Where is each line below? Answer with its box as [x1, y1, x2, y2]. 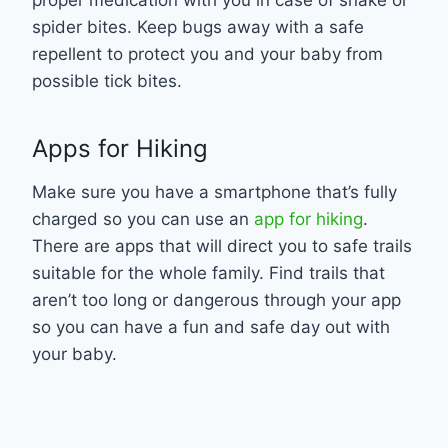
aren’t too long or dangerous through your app [32, 289, 401, 310]
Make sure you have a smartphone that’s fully [32, 181, 397, 202]
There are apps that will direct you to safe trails [32, 235, 412, 256]
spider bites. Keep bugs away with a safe [32, 16, 364, 37]
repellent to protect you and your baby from [32, 43, 383, 64]
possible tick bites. [32, 70, 187, 91]
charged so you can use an [32, 208, 249, 229]
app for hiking [249, 208, 363, 229]
